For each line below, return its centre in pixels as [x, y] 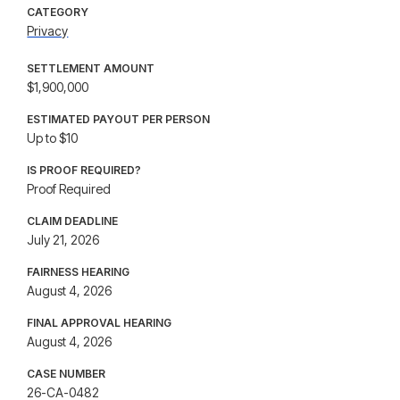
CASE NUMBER [67, 374]
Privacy [48, 31]
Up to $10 [53, 138]
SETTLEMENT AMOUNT [91, 68]
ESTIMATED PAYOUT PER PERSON [119, 119]
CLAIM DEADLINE [73, 221]
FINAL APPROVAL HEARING [100, 323]
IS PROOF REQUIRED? [84, 170]
